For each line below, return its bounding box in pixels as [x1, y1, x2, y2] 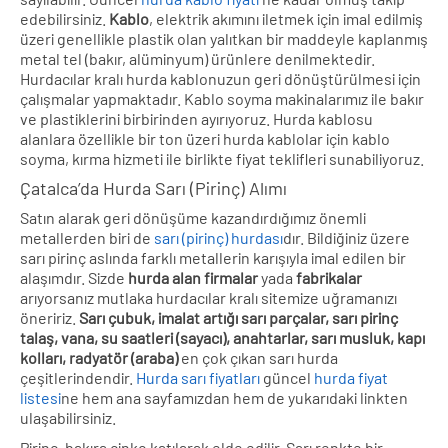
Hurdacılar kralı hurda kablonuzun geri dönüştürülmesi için [20, 68, 421, 88]
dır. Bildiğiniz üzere [283, 227, 410, 247]
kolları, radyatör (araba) [20, 347, 178, 367]
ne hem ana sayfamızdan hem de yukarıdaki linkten [61, 387, 408, 407]
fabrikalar [296, 267, 362, 287]
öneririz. [20, 307, 79, 327]
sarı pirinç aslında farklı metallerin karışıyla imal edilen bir [20, 247, 406, 267]
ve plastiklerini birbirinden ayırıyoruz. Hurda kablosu [20, 108, 373, 128]
